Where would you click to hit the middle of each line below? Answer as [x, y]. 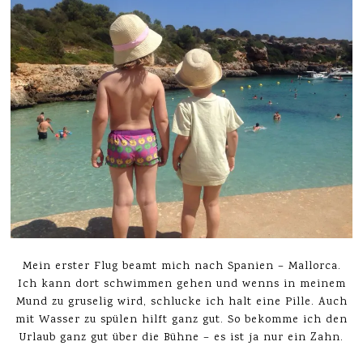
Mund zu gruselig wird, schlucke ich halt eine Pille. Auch [181, 302]
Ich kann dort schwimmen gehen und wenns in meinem [181, 284]
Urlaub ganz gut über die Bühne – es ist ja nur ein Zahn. [181, 337]
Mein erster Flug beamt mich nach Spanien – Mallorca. [181, 266]
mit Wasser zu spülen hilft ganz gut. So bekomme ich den [181, 320]
